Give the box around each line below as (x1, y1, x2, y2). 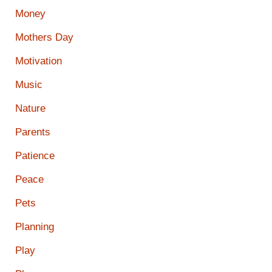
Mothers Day (15, 32, 73, 44)
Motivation (15, 55, 62, 67)
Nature (15, 103, 46, 115)
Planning (15, 221, 54, 233)
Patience (15, 150, 55, 162)
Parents (15, 126, 50, 138)
